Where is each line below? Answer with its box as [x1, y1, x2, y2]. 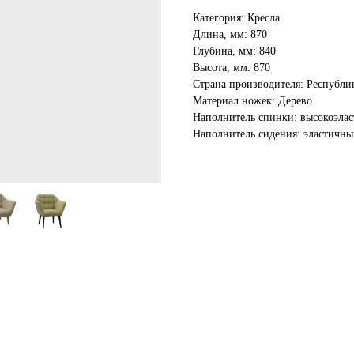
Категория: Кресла [193, 11, 280, 24]
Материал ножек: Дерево [193, 94, 312, 107]
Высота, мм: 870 [193, 61, 270, 73]
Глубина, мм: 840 [193, 44, 276, 57]
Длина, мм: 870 [193, 28, 267, 40]
